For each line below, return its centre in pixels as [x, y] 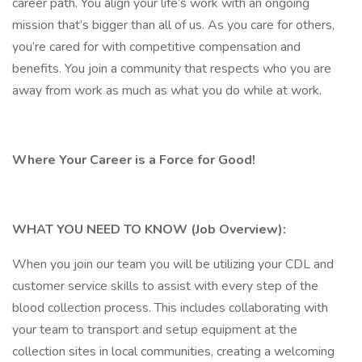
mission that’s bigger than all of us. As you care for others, [173, 25]
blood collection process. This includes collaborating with [170, 308]
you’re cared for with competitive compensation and [156, 47]
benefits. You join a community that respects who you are [172, 69]
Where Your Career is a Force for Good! [135, 160]
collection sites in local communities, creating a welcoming [173, 351]
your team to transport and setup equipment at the [155, 330]
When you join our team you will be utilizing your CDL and [173, 264]
